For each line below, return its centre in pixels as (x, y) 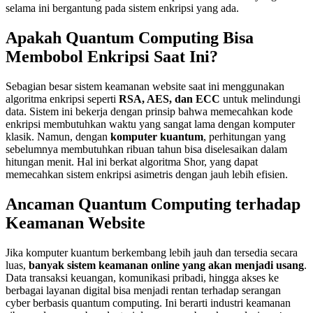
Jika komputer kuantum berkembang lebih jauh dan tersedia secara (152, 252)
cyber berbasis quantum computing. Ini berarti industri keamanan (148, 303)
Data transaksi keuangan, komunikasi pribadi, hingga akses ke (142, 277)
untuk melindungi (260, 99)
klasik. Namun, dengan (58, 136)
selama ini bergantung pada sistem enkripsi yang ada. (122, 8)
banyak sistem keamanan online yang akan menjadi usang (166, 265)
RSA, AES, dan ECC (169, 99)
